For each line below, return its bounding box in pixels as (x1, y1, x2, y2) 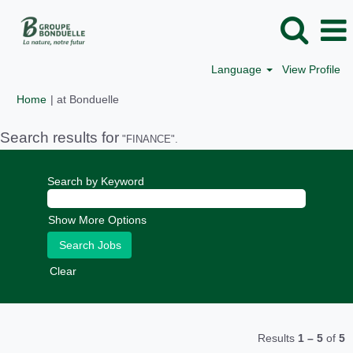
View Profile (282, 63, 340, 76)
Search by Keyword (47, 175, 144, 188)
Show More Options (48, 214, 147, 226)
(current (118, 92, 158, 105)
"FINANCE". (119, 133, 178, 145)
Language (211, 63, 266, 76)
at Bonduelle (57, 93, 119, 106)
